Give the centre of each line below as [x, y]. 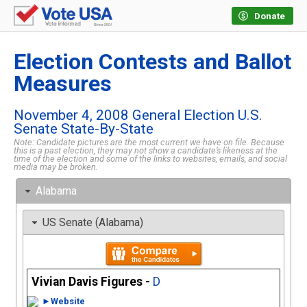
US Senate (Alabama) [93, 223]
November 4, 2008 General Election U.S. [138, 115]
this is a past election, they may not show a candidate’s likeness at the [146, 151]
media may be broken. [56, 167]
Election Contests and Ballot [152, 62]
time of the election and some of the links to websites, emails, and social [150, 159]
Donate [270, 16]
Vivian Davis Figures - [93, 281]
